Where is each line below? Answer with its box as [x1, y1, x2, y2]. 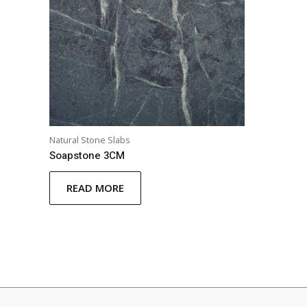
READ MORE [66, 180, 124, 195]
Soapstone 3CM [49, 147, 125, 163]
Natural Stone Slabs [49, 134, 130, 147]
